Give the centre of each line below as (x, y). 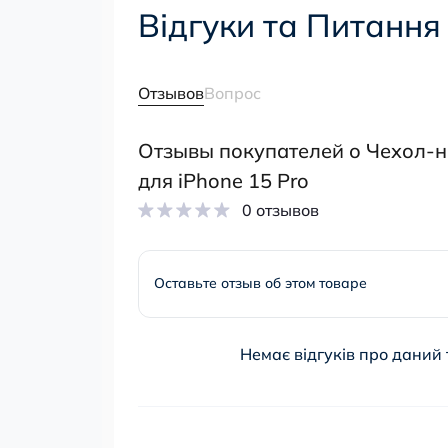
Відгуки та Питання (289, 24)
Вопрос (232, 92)
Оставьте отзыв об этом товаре (260, 283)
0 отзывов (280, 209)
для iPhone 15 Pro (223, 180)
